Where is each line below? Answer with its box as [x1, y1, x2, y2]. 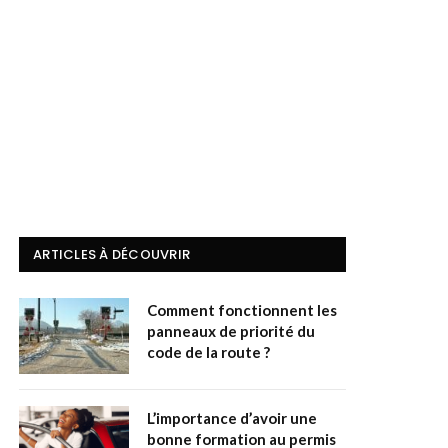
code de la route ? [147, 343, 270, 362]
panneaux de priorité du [147, 322, 315, 341]
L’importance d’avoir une [147, 409, 317, 428]
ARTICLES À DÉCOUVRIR [33, 245, 191, 265]
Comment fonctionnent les [147, 301, 337, 320]
